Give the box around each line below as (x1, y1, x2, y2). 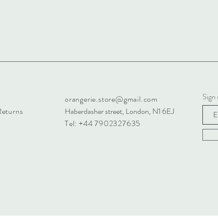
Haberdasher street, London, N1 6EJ (65, 106, 174, 117)
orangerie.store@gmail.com (65, 93, 158, 105)
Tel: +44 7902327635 (65, 118, 143, 129)
